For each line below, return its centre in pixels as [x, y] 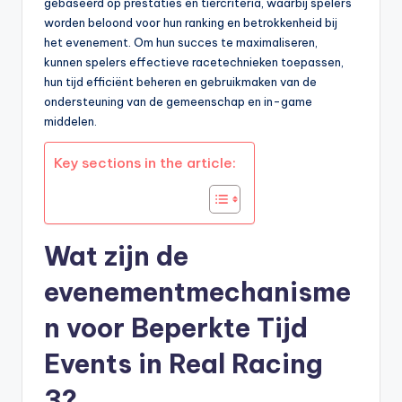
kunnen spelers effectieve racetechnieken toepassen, [194, 62]
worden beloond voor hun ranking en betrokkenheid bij [191, 23]
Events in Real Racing [184, 364]
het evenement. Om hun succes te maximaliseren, [181, 43]
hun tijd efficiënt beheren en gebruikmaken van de [180, 82]
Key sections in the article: [145, 162]
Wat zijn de [116, 257]
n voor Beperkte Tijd [176, 328]
